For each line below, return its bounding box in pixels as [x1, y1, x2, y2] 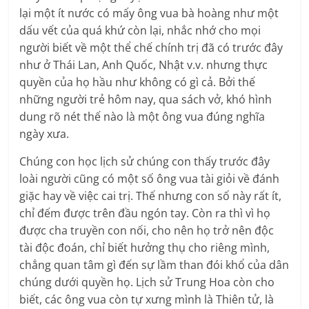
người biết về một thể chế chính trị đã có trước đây [19, 40, 283, 56]
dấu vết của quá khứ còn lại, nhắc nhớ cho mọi [19, 23, 261, 39]
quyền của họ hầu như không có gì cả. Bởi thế [19, 74, 256, 90]
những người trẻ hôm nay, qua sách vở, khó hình [19, 92, 272, 108]
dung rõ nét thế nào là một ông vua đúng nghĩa [19, 109, 266, 125]
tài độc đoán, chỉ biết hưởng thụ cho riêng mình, [19, 240, 270, 256]
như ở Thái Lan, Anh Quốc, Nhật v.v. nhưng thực [19, 57, 268, 73]
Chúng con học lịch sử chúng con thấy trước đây [19, 154, 270, 170]
